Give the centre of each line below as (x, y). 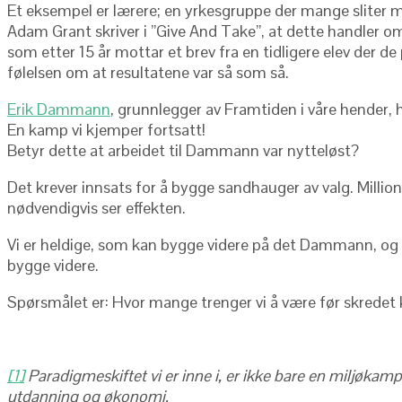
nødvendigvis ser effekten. (96, 208)
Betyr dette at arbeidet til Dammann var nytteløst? (183, 151)
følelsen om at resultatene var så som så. (148, 73)
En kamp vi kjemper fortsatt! (106, 130)
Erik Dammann (59, 109)
